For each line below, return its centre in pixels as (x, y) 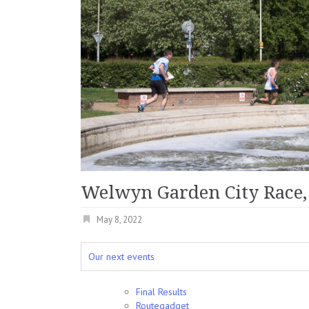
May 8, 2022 (119, 220)
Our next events (121, 257)
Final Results (161, 292)
